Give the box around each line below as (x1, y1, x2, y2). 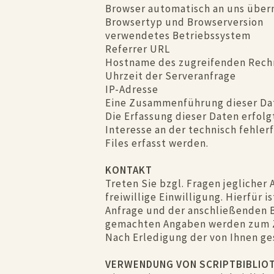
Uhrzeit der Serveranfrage (105, 69, 236, 83)
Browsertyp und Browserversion (105, 15, 264, 29)
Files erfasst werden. (105, 136, 209, 150)
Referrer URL (105, 42, 170, 56)
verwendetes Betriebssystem (105, 29, 251, 42)
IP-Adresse (105, 83, 158, 96)
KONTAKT (105, 163, 152, 177)
